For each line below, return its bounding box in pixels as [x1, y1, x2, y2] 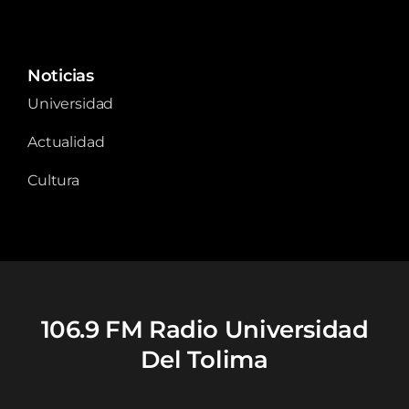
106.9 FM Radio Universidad [40, 314, 369, 343]
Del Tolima [141, 344, 268, 373]
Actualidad [27, 132, 105, 151]
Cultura [27, 171, 79, 189]
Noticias [27, 65, 94, 86]
